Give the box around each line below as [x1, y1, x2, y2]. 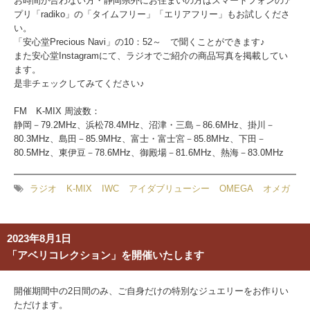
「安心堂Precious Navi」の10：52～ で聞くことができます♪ [14, 37, 265, 47]
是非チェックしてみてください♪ [14, 78, 145, 89]
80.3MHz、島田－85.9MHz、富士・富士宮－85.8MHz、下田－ [14, 134, 266, 144]
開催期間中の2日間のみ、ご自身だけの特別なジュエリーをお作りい [14, 286, 289, 296]
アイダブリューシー [129, 183, 210, 194]
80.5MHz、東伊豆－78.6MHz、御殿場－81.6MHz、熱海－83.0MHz [14, 147, 284, 158]
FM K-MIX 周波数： [14, 106, 103, 116]
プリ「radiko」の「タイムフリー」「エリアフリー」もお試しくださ [14, 9, 290, 19]
